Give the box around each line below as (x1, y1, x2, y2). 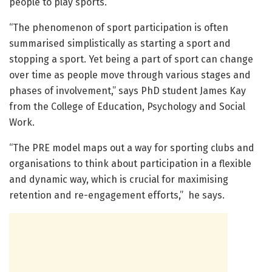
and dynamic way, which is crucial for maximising (9, 174, 228, 186)
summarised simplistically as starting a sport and (9, 38, 231, 50)
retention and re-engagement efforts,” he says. (9, 189, 225, 202)
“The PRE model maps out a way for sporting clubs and (9, 142, 254, 154)
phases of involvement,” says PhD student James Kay (9, 85, 246, 97)
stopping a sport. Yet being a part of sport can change (9, 53, 253, 66)
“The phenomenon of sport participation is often (9, 22, 228, 34)
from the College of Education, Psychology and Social (9, 101, 245, 113)
